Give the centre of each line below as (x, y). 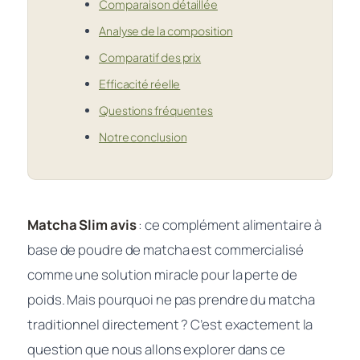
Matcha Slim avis (82, 224)
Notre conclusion (143, 136)
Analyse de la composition (166, 30)
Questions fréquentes (156, 110)
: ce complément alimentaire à (229, 224)
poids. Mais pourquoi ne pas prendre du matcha (171, 299)
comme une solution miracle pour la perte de (162, 274)
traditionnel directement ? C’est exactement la (170, 324)
